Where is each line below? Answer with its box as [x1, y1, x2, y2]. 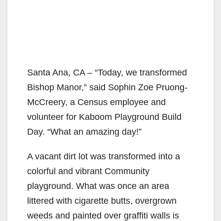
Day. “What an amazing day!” [27, 127, 142, 137]
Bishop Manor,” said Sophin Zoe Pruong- [27, 82, 187, 93]
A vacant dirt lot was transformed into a [27, 151, 180, 162]
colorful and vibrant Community [27, 166, 149, 177]
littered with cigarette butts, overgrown [27, 196, 177, 206]
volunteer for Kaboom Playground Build [27, 112, 182, 122]
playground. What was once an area [27, 181, 169, 191]
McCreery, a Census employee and [27, 97, 166, 108]
